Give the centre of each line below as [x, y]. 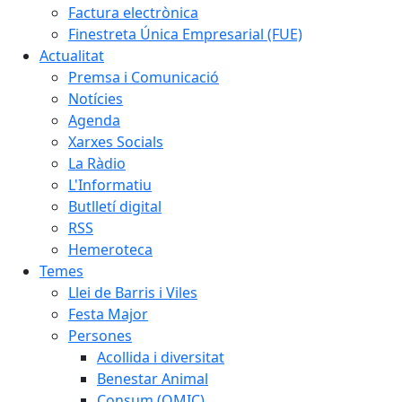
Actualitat [72, 56]
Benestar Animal [153, 379]
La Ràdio [97, 163]
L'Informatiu [110, 185]
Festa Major [108, 314]
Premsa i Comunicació [144, 77]
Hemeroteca [110, 249]
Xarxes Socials [116, 142]
